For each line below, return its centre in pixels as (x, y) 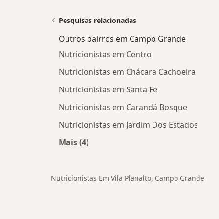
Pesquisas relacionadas (98, 20)
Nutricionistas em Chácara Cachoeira (127, 72)
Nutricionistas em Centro (105, 54)
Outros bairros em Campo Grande (122, 39)
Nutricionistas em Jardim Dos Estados (128, 125)
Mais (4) (74, 142)
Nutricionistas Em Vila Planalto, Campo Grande (128, 178)
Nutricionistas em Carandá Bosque (123, 107)
